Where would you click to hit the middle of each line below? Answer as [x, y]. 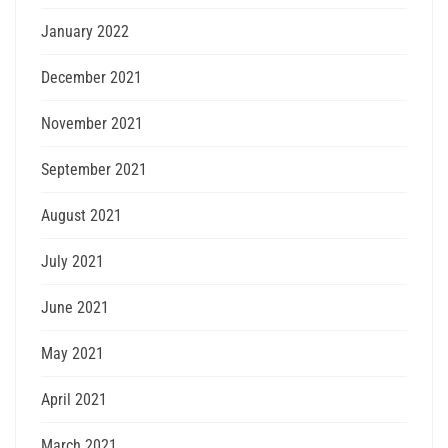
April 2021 [74, 400]
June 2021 [75, 308]
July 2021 [72, 262]
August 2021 [81, 216]
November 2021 [92, 124]
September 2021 [94, 170]
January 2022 [85, 32]
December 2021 [91, 78]
